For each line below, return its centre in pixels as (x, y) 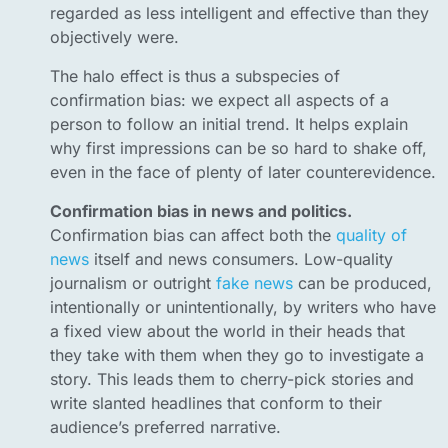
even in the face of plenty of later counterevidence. (243, 172)
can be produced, (362, 283)
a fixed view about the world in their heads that (227, 331)
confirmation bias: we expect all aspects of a (219, 100)
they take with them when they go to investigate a (237, 355)
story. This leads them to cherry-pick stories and (232, 379)
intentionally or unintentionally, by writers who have (243, 307)
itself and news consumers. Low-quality (241, 259)
